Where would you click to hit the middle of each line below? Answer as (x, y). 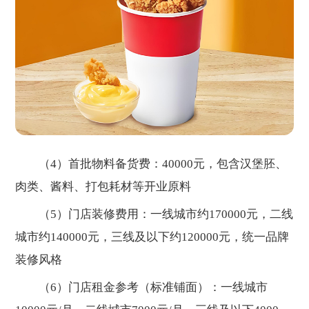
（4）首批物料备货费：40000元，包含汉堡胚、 (151, 163)
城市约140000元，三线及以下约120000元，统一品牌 (152, 237)
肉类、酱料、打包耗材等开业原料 (103, 186)
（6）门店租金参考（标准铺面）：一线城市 (142, 288)
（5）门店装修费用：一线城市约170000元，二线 (154, 215)
